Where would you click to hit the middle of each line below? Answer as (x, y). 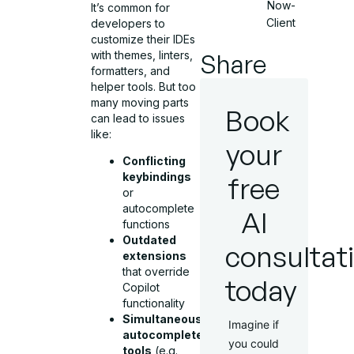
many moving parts (140, 103)
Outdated (150, 240)
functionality (154, 303)
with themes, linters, (142, 55)
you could (254, 343)
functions (147, 224)
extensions (155, 256)
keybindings (157, 177)
